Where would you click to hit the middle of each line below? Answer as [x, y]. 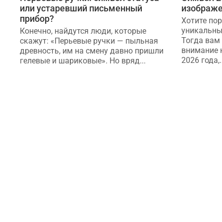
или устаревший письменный [81, 8]
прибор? [37, 19]
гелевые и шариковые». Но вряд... [83, 61]
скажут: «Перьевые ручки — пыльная [89, 41]
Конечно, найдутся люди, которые [83, 31]
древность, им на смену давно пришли [92, 51]
